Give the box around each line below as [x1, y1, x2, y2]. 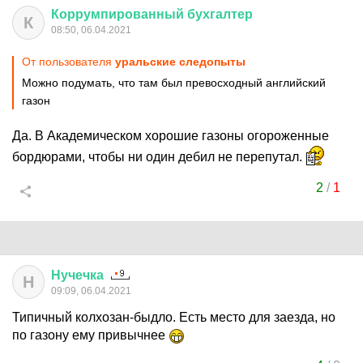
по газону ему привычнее [12, 328, 169, 342]
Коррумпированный [51, 7, 184, 21]
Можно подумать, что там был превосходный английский [22, 76, 326, 89]
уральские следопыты [115, 55, 246, 68]
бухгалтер [187, 7, 253, 21]
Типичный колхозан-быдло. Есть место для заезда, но [12, 310, 335, 324]
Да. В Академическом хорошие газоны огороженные [12, 129, 329, 143]
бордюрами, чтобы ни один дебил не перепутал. [12, 150, 305, 164]
